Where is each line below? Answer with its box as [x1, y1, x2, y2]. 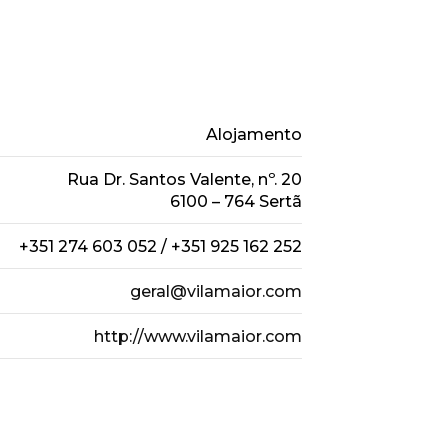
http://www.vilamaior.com [93, 326, 302, 346]
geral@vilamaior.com [129, 281, 302, 301]
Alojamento [205, 124, 302, 144]
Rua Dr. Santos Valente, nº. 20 [66, 169, 302, 189]
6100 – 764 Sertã [169, 191, 302, 211]
